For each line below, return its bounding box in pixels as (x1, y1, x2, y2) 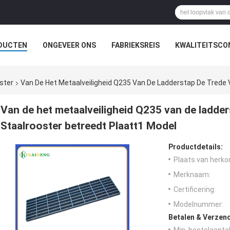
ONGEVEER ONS (43, 41, 96, 49)
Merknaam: (174, 170, 210, 179)
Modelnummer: (174, 200, 223, 209)
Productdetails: (168, 143, 223, 151)
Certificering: (174, 185, 216, 194)
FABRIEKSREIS (111, 41, 160, 49)
